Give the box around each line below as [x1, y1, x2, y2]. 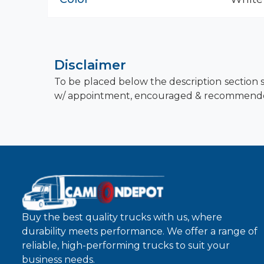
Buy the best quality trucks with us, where [22, 212, 222, 223]
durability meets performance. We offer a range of [22, 226, 258, 237]
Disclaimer [54, 57, 126, 73]
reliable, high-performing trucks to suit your [22, 240, 230, 251]
